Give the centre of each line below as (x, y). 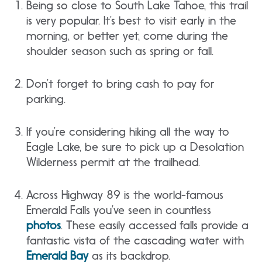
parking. (46, 99)
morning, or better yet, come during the (127, 36)
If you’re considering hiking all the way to (128, 132)
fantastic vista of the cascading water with (135, 240)
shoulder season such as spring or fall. (120, 51)
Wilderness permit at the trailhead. (113, 162)
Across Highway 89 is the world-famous (125, 195)
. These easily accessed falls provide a (155, 225)
